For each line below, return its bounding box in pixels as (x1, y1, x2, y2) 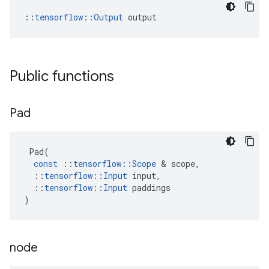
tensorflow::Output (35, 11, 123, 23)
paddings (132, 182, 171, 193)
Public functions (10, 67, 114, 85)
